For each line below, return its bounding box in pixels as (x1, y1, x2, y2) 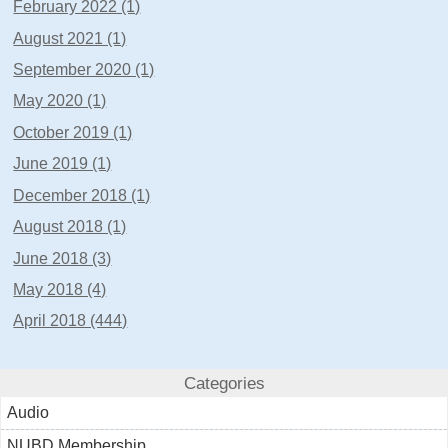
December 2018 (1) (13, 186, 151, 204)
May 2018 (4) (13, 280, 107, 298)
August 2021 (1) (13, 29, 127, 47)
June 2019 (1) (13, 155, 112, 173)
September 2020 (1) (13, 60, 155, 78)
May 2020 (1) (13, 92, 107, 110)
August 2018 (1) (13, 218, 127, 236)
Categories (183, 373, 265, 394)
